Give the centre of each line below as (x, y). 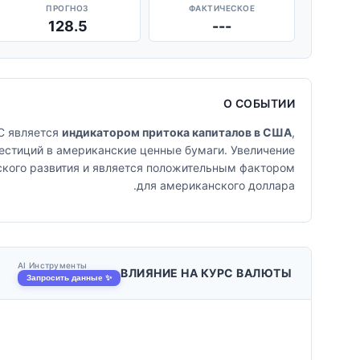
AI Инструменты (53, 265)
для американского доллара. (216, 185)
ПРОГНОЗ (67, 8)
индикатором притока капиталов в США (177, 132)
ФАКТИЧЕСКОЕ (222, 8)
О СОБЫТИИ (259, 103)
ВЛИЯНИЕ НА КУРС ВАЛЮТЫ (206, 273)
